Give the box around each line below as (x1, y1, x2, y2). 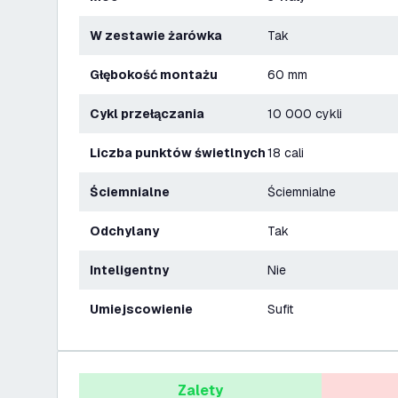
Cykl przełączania (99, 106, 204, 122)
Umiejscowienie (99, 301, 193, 317)
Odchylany (100, 223, 159, 239)
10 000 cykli (267, 106, 342, 122)
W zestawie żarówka (102, 28, 222, 44)
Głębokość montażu (99, 67, 218, 83)
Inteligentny (93, 262, 169, 278)
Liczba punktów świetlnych (97, 145, 266, 161)
